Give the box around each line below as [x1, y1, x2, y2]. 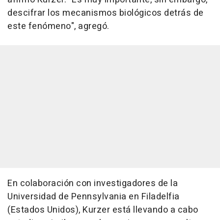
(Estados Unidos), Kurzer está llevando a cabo [7, 203, 198, 217]
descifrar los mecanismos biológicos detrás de [7, 6, 204, 20]
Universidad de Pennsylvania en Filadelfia [7, 190, 180, 204]
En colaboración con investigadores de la [7, 177, 178, 191]
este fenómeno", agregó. [7, 20, 110, 33]
